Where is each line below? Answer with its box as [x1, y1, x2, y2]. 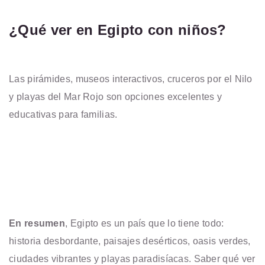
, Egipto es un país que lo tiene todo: [65, 218, 224, 228]
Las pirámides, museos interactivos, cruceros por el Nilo [9, 73, 253, 84]
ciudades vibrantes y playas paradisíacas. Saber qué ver [9, 253, 256, 264]
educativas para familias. [9, 109, 118, 119]
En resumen [9, 218, 65, 228]
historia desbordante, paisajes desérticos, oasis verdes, [9, 235, 251, 246]
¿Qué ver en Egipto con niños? [9, 21, 227, 38]
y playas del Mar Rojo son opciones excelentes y [9, 91, 222, 102]
